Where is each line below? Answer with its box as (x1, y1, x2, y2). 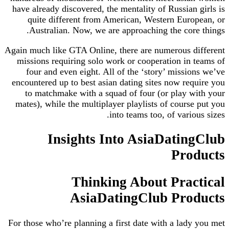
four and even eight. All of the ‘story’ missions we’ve (26, 66, 225, 77)
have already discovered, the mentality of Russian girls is (12, 3, 225, 14)
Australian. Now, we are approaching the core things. (29, 25, 225, 35)
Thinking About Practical (72, 174, 225, 190)
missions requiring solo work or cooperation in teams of (17, 55, 225, 66)
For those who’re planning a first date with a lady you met (8, 217, 225, 228)
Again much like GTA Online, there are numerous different (5, 44, 225, 55)
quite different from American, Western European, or (28, 14, 225, 25)
